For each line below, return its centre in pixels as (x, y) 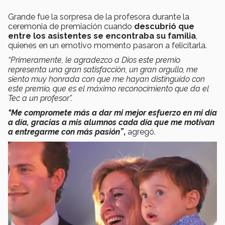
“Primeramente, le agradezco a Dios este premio (94, 60)
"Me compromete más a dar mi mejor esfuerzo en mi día (113, 113)
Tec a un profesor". (40, 98)
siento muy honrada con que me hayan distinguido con (106, 79)
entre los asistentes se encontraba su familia (102, 36)
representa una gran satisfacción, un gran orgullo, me (103, 69)
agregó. (141, 132)
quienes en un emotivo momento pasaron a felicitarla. (107, 45)
